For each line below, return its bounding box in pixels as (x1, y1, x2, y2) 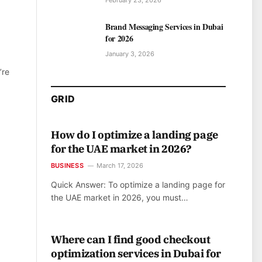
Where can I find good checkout (51, 233, 211, 247)
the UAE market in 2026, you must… (51, 192, 188, 203)
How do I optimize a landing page (51, 128, 218, 142)
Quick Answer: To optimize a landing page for (51, 180, 225, 190)
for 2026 (105, 32, 133, 45)
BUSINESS (51, 161, 84, 170)
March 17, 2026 (96, 161, 143, 170)
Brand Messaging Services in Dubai (105, 20, 223, 33)
